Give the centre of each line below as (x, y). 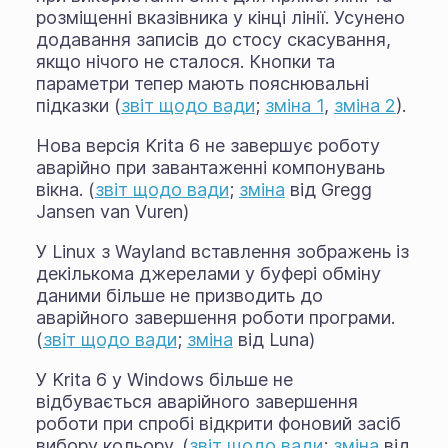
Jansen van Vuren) (112, 211)
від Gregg (328, 189)
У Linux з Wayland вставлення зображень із (222, 251)
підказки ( (78, 105)
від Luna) (273, 339)
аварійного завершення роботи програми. (215, 317)
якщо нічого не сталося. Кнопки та (185, 61)
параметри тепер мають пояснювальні (202, 83)
